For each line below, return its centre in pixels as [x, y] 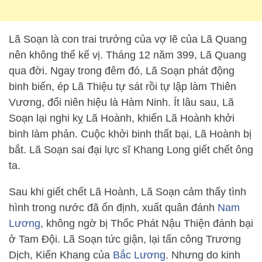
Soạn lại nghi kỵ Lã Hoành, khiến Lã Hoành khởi [122, 118]
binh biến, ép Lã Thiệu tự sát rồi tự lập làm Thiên [123, 87]
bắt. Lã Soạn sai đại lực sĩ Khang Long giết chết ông [131, 150]
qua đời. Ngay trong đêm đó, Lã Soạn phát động [122, 71]
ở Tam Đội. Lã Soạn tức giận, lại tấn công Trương [125, 239]
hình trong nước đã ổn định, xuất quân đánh [113, 208]
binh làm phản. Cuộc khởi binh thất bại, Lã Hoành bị [130, 134]
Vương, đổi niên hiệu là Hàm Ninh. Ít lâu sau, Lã [121, 103]
